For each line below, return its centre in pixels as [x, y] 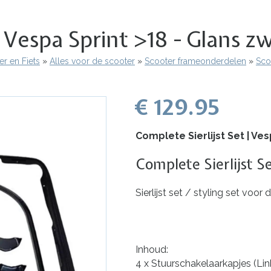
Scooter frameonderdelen [195, 61]
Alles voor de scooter [92, 61]
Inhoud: [152, 249]
